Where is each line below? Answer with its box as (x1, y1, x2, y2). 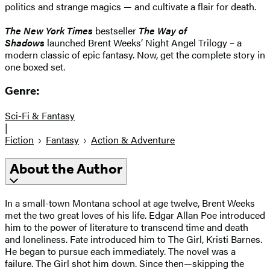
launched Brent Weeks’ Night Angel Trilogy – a (45, 35, 242, 49)
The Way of (139, 23, 187, 37)
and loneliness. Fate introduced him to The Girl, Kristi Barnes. (5, 231, 262, 246)
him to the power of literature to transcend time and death (5, 219, 248, 234)
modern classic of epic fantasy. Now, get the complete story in (5, 47, 265, 61)
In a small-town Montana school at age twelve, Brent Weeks (5, 195, 255, 210)
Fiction (5, 133, 34, 147)
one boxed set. (5, 59, 65, 74)
